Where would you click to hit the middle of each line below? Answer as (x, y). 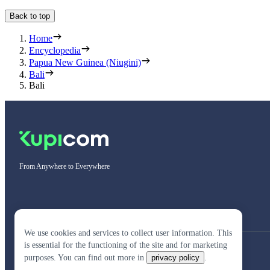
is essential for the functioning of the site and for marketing (126, 245)
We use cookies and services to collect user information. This (128, 233)
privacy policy (175, 258)
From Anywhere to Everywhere (64, 166)
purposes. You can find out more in (84, 258)
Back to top (30, 16)
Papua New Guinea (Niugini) (85, 62)
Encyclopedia (55, 50)
